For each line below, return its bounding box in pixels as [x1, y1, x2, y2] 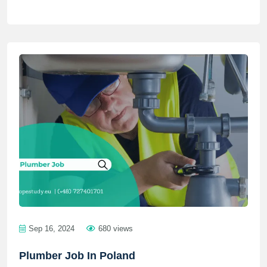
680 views [98, 224, 133, 233]
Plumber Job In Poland [19, 250, 135, 262]
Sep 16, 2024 [29, 224, 74, 233]
